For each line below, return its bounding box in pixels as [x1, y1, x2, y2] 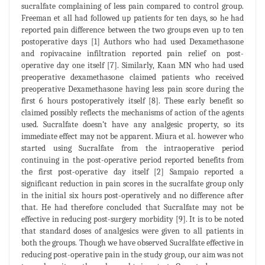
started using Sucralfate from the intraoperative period [21, 143, 244, 153]
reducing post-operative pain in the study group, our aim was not [21, 249, 244, 260]
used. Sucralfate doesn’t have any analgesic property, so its [21, 119, 244, 130]
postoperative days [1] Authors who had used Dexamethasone [21, 36, 244, 47]
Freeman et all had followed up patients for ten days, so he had [21, 12, 244, 23]
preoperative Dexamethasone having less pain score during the [21, 83, 244, 94]
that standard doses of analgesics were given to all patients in [21, 225, 244, 236]
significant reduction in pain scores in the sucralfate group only [21, 178, 244, 189]
